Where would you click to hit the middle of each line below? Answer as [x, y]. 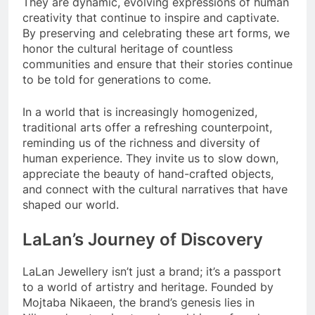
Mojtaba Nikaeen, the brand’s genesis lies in [139, 303]
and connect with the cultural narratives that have [155, 189]
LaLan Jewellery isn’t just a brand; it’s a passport [152, 272]
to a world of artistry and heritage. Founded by [148, 287]
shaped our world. [71, 205]
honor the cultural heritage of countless [128, 49]
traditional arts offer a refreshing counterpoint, [147, 128]
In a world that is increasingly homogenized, [140, 112]
